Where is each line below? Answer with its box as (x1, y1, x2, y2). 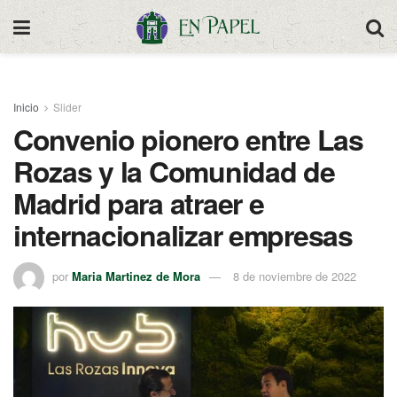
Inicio (13, 99, 39, 114)
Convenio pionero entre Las (13, 119, 363, 160)
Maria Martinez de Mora (72, 267, 200, 284)
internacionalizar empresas (13, 214, 353, 255)
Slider (53, 99, 82, 114)
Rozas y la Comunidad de (13, 151, 335, 191)
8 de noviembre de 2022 (233, 267, 356, 284)
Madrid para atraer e (13, 183, 264, 223)
